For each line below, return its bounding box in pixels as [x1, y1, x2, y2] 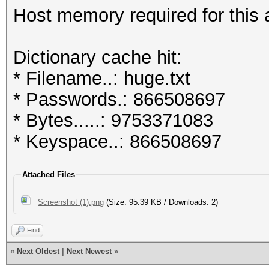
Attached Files [22, 170, 75, 179]
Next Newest [67, 247, 112, 256]
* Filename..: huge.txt [13, 68, 190, 88]
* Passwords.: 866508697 [13, 89, 225, 109]
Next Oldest [17, 247, 59, 256]
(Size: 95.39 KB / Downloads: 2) [104, 198, 218, 207]
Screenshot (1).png [38, 198, 104, 207]
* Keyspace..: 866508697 [13, 131, 222, 151]
